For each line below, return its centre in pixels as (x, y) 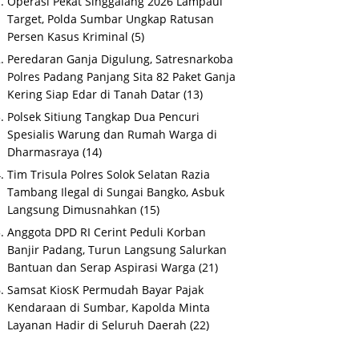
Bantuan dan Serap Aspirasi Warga (102, 268)
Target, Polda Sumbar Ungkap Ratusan (111, 19)
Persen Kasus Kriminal (68, 37)
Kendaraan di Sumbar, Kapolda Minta (109, 308)
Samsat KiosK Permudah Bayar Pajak (106, 290)
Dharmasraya (44, 152)
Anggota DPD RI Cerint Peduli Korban (107, 232)
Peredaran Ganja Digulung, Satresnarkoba (121, 59)
